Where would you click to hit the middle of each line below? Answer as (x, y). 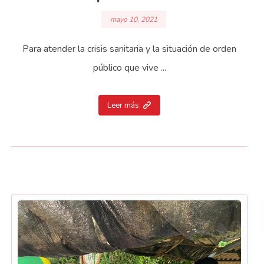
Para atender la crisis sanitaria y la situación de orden (130, 49)
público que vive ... (129, 68)
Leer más (123, 106)
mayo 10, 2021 (133, 20)
